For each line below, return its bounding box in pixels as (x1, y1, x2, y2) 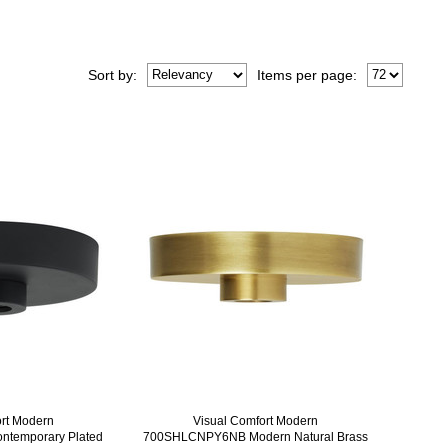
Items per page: (257, 66, 358, 83)
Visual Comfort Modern (193, 413, 319, 428)
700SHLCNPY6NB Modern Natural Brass (143, 429, 369, 444)
